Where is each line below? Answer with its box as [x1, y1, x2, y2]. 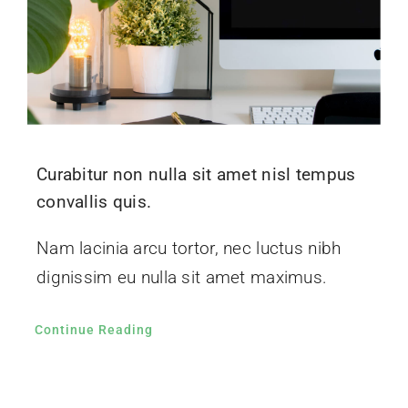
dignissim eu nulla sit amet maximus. [36, 266, 328, 288]
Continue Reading [34, 321, 153, 337]
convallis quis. [36, 190, 152, 212]
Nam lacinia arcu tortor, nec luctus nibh [36, 237, 342, 259]
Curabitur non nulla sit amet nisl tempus [36, 163, 356, 185]
